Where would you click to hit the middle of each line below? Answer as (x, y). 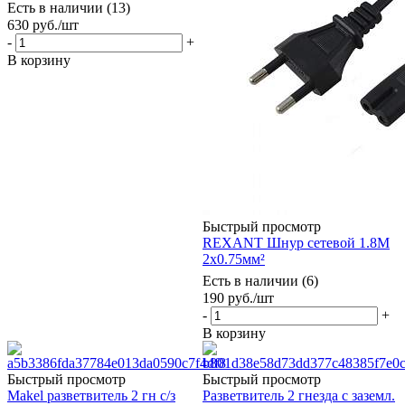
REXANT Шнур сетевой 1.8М (296, 242)
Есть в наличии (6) (260, 280)
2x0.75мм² (234, 259)
